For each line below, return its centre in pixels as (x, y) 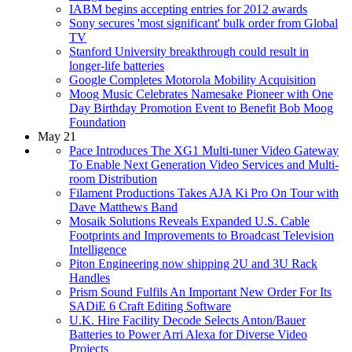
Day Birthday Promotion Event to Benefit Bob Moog (201, 108)
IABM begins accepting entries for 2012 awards (188, 9)
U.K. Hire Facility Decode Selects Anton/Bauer (187, 320)
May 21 (57, 136)
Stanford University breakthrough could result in (189, 51)
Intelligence (98, 249)
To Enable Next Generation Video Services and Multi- (204, 164)
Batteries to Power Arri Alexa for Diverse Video (188, 334)
